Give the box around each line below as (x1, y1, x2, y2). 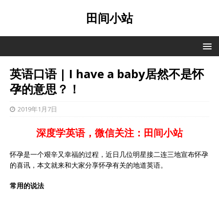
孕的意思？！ (10, 81, 80, 97)
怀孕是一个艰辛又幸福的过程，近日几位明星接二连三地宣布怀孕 (10, 150, 208, 159)
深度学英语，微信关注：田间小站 (36, 126, 183, 139)
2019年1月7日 (18, 105, 57, 113)
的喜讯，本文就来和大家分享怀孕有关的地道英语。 (10, 160, 167, 170)
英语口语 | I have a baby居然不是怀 (10, 66, 204, 82)
